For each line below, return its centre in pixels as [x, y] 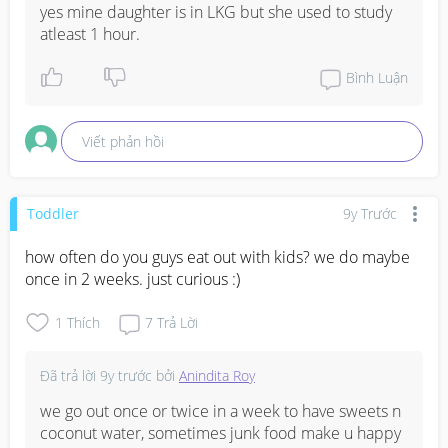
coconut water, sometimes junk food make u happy [220, 432]
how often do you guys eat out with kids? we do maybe [217, 256]
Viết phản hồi [123, 141]
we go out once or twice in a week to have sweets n [220, 410]
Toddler [53, 214]
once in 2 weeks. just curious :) [132, 278]
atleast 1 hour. [90, 33]
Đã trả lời [70, 375]
